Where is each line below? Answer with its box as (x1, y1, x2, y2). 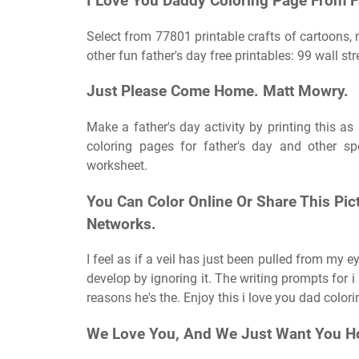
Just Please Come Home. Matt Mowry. (87, 83, 349, 101)
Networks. (87, 215, 156, 233)
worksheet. (87, 158, 147, 173)
